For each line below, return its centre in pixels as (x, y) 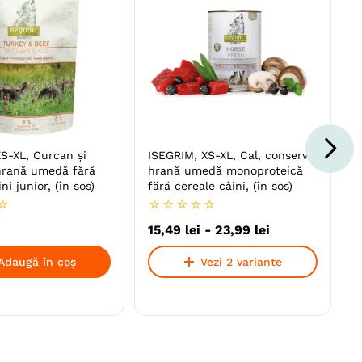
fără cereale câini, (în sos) (220, 186)
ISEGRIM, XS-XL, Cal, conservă (231, 156)
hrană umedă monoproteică (225, 171)
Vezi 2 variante (241, 262)
